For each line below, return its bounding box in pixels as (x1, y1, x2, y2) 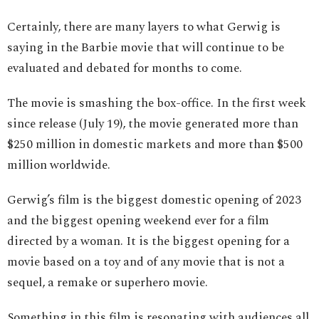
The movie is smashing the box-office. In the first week (7, 94, 306, 113)
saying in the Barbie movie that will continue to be (7, 38, 284, 58)
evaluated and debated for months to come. (7, 59, 242, 78)
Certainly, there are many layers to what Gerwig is (7, 18, 281, 37)
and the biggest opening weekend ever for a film (7, 211, 269, 231)
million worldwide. (7, 156, 110, 175)
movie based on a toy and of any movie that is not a (7, 253, 285, 272)
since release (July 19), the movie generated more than (7, 115, 298, 134)
